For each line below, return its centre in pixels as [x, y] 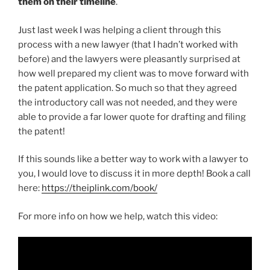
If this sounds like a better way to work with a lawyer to [133, 159]
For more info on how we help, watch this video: [118, 216]
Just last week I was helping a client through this [120, 30]
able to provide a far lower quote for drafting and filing [132, 117]
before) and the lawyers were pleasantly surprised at [129, 59]
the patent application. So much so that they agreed [127, 88]
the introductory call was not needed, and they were [128, 102]
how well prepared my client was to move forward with [133, 73]
